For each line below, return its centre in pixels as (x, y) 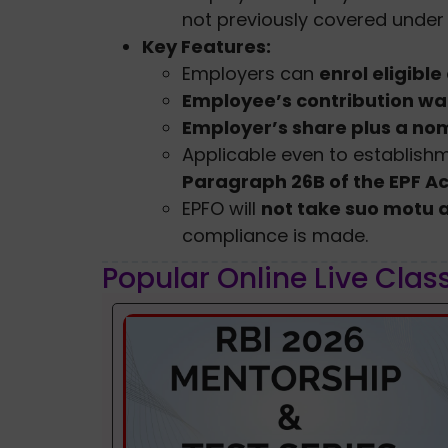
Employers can (250, 73)
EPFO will (221, 208)
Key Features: (206, 46)
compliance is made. (275, 235)
